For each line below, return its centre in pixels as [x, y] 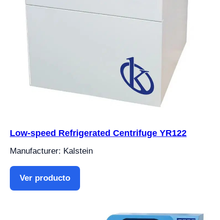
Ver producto [45, 178]
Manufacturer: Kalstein [51, 151]
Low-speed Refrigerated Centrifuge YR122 [98, 133]
